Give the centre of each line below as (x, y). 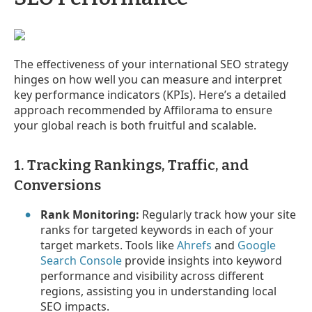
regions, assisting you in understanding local (159, 291)
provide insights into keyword (202, 260)
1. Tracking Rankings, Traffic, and (131, 165)
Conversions (57, 185)
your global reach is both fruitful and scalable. (135, 125)
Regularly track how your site (218, 214)
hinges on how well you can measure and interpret (148, 79)
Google (257, 245)
